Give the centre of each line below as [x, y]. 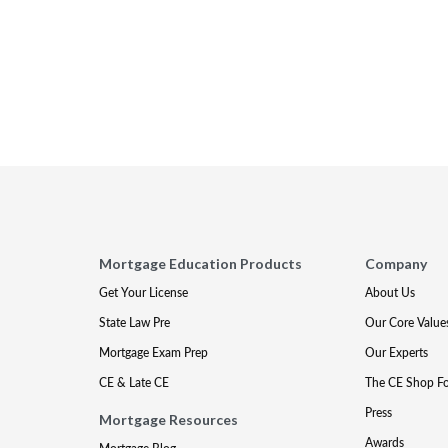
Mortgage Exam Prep [154, 352]
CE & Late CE [134, 382]
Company [395, 263]
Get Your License [144, 292]
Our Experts [396, 352]
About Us [389, 292]
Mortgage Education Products [201, 263]
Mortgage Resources [169, 419]
